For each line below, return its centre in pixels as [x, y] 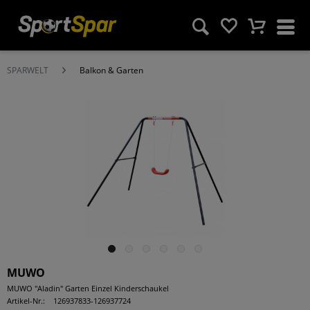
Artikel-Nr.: [26, 301]
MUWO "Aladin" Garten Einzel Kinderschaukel [88, 288]
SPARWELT [28, 70]
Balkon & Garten [111, 70]
